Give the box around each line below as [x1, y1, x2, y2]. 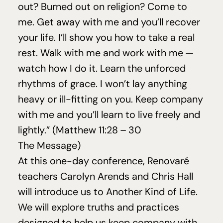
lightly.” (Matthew [18, 124, 99, 136]
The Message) [18, 139, 81, 151]
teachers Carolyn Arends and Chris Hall [18, 170, 193, 182]
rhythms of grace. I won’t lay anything [18, 78, 187, 90]
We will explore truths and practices [18, 201, 179, 213]
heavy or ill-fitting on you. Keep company [18, 93, 203, 105]
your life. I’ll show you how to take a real [18, 31, 195, 43]
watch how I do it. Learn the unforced [18, 62, 186, 74]
